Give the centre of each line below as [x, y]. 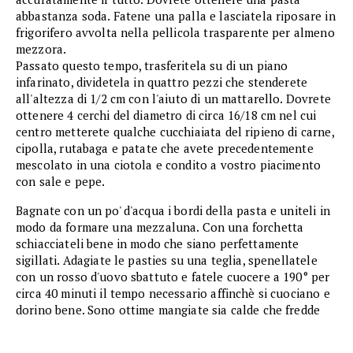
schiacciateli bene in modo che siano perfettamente [158, 244]
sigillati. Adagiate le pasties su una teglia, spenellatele [167, 260]
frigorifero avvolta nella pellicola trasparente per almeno [175, 33]
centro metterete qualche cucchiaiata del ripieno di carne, [175, 132]
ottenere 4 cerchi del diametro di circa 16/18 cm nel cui [166, 115]
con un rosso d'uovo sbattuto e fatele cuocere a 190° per [173, 277]
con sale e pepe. [62, 182]
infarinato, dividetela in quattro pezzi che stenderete [162, 82]
